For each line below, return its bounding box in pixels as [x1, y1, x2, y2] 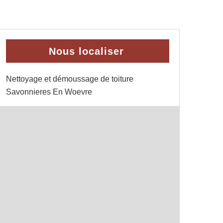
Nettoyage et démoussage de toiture [6, 75, 133, 83]
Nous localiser [49, 46, 124, 57]
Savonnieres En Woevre [6, 88, 92, 96]
